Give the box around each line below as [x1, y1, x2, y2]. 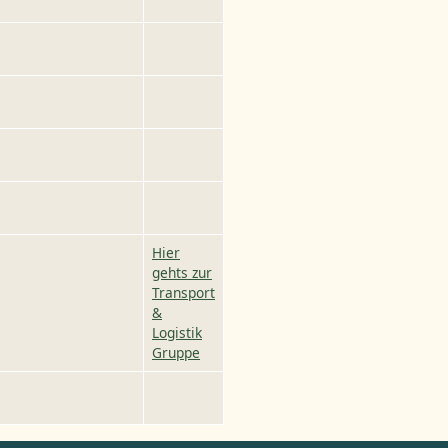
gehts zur [152, 263, 212, 283]
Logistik [152, 323, 202, 343]
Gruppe [152, 343, 200, 363]
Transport [152, 283, 215, 303]
